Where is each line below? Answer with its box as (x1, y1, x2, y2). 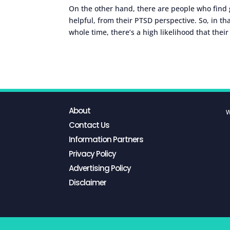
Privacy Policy (69, 148, 117, 160)
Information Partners (69, 134, 144, 145)
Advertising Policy (69, 163, 131, 174)
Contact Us (69, 120, 110, 131)
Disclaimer (69, 177, 107, 188)
